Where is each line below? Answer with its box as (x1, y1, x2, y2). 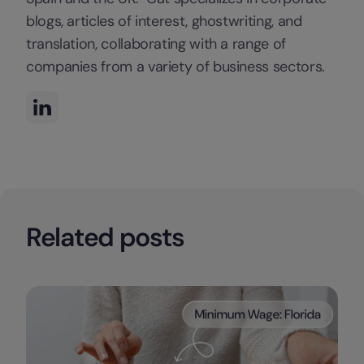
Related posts (26, 219, 184, 254)
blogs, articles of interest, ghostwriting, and (26, 11, 302, 31)
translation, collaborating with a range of (26, 33, 286, 54)
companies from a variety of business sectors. (26, 56, 325, 76)
